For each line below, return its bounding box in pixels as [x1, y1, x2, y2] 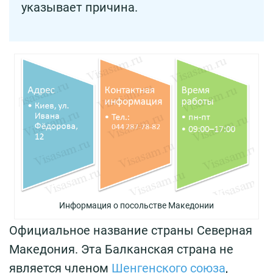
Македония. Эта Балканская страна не [9, 242, 233, 257]
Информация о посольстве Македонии [58, 200, 214, 211]
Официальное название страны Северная [9, 223, 252, 238]
